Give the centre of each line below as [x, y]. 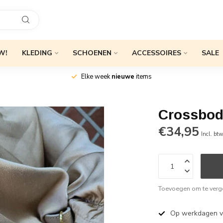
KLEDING [37, 53]
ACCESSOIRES [157, 53]
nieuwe [123, 77]
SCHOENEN [92, 53]
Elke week [96, 77]
